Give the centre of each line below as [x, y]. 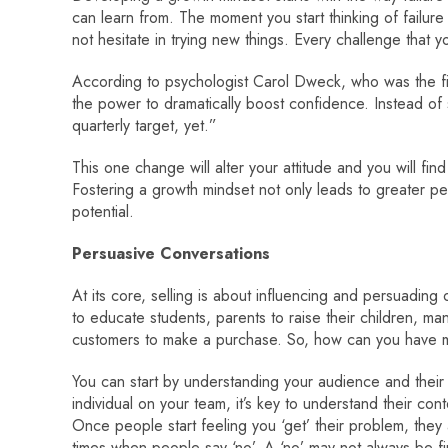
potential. [103, 211]
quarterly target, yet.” [144, 125]
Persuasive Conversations [173, 253]
